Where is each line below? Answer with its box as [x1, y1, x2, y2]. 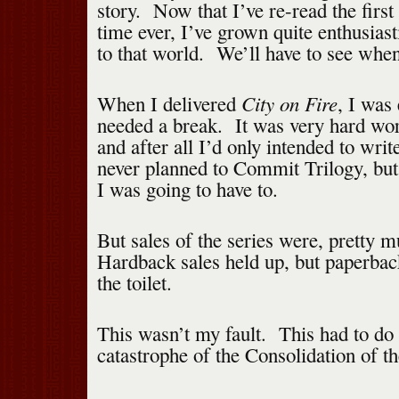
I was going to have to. [96, 175, 278, 203]
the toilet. [96, 269, 172, 297]
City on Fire [240, 89, 338, 118]
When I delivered [96, 90, 241, 118]
